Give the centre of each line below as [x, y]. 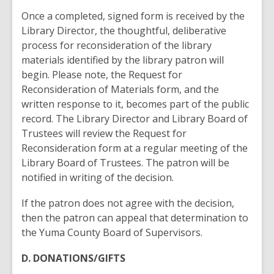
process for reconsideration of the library [117, 45]
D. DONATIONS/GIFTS [73, 258]
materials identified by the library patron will [123, 60]
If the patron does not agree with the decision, [128, 203]
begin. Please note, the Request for [102, 75]
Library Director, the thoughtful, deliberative [124, 31]
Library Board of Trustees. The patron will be [125, 163]
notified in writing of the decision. [98, 177]
